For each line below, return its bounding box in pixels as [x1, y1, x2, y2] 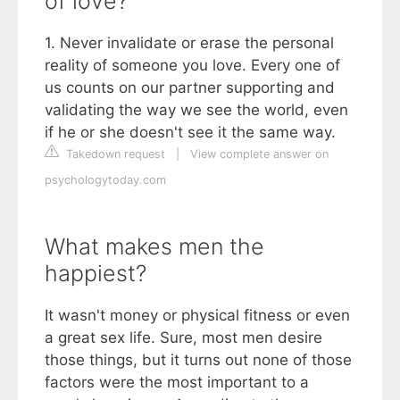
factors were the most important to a [45, 372, 309, 391]
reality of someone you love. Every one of [45, 55, 340, 74]
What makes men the [45, 232, 264, 260]
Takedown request [62, 146, 165, 161]
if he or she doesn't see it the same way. [45, 122, 336, 141]
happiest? [45, 259, 146, 287]
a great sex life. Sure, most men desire [45, 328, 322, 346]
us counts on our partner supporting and [45, 78, 335, 96]
